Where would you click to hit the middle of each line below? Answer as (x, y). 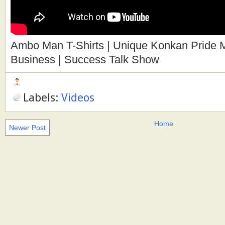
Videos (78, 97)
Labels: (42, 97)
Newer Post (27, 127)
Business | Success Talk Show (85, 60)
